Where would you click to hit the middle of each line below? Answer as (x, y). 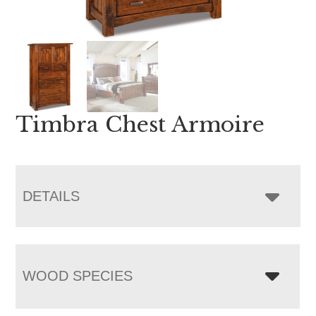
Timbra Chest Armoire (140, 124)
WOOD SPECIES (78, 275)
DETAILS (51, 196)
